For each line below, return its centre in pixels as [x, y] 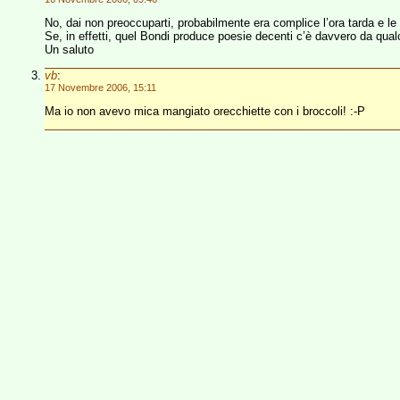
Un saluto [69, 50]
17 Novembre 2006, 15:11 [100, 87]
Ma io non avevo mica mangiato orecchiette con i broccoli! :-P [205, 111]
